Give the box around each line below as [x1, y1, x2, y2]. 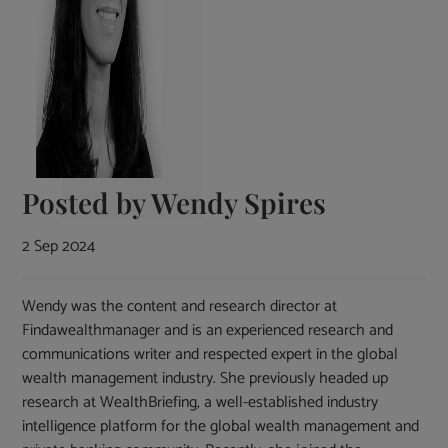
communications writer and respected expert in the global [22, 341, 399, 369]
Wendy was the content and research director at [22, 293, 338, 321]
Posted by [22, 184, 152, 222]
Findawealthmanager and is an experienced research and [22, 317, 394, 345]
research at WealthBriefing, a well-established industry [22, 389, 379, 417]
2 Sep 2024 [22, 233, 96, 261]
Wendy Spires [151, 184, 327, 222]
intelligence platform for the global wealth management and [22, 413, 420, 441]
